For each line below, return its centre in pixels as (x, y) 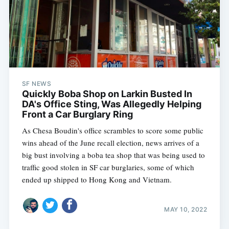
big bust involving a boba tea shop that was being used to (113, 155)
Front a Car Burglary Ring (77, 114)
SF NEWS (37, 83)
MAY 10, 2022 (186, 210)
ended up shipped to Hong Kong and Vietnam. (97, 179)
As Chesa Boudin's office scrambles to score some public (112, 130)
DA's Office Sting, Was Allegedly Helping (111, 104)
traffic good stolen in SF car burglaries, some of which (108, 167)
